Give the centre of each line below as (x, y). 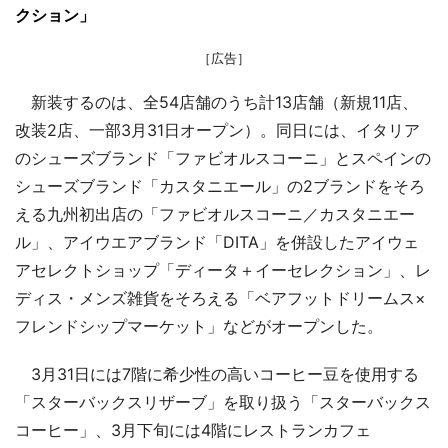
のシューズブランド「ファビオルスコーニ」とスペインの (223, 157)
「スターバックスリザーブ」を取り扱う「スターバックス (223, 401)
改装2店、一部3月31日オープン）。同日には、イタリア (217, 129)
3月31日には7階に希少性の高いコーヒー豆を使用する (217, 373)
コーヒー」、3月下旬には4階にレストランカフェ (193, 429)
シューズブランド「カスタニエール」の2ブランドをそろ (220, 185)
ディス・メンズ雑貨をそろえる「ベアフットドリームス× (220, 297)
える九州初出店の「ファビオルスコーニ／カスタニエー (215, 213)
